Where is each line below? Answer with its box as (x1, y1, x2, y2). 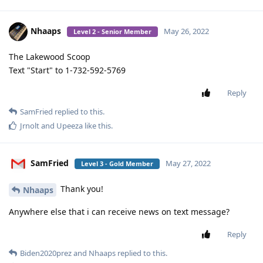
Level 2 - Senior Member (73, 27, 151, 36)
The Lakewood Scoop (9, 51, 90, 63)
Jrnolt (20, 120, 39, 131)
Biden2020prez (20, 248, 72, 259)
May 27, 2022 (166, 158, 211, 169)
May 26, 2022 (164, 26, 209, 37)
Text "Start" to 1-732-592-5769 (9, 65, 126, 76)
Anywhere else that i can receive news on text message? (9, 206, 230, 218)
